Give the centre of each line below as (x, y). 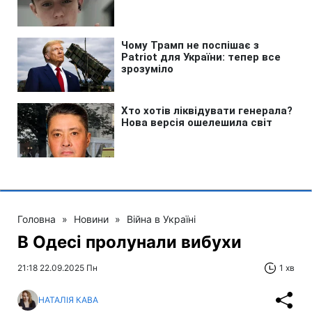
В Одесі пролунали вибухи (130, 242)
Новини (91, 219)
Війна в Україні (161, 219)
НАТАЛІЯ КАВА (68, 300)
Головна (37, 219)
